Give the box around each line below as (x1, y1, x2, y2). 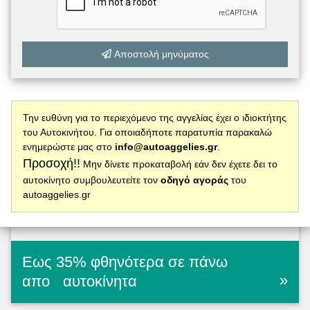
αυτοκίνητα (59, 273, 137, 291)
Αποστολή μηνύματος (111, 48, 209, 60)
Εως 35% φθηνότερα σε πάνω (22, 253, 228, 271)
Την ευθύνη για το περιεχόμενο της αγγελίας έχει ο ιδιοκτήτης (23, 112, 286, 124)
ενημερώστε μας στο (23, 141, 115, 153)
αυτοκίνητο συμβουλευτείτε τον (23, 174, 161, 186)
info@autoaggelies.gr (115, 141, 217, 153)
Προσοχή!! (23, 156, 80, 171)
